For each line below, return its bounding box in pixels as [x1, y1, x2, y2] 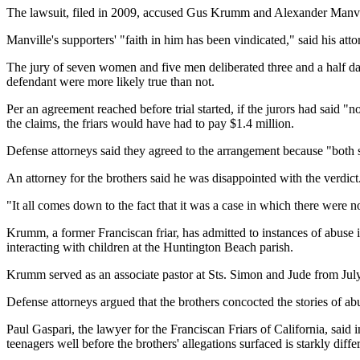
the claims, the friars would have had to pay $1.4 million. [6, 117, 294, 131]
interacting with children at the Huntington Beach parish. [6, 240, 293, 255]
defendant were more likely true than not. [6, 75, 215, 89]
